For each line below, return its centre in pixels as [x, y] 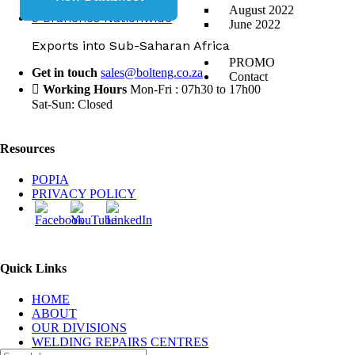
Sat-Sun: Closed [72, 105]
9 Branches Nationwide [102, 18]
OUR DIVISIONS [79, 328]
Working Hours [85, 90]
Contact [248, 77]
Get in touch [65, 73]
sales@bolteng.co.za [152, 73]
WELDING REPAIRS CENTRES [120, 342]
